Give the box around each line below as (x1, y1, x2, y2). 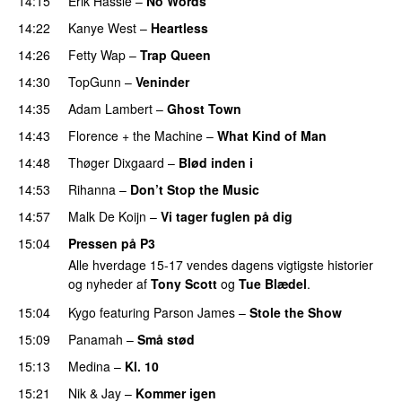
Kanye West (68, 18, 136, 37)
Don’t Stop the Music (130, 179, 259, 198)
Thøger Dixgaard (68, 153, 164, 171)
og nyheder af (68, 275, 151, 293)
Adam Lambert (68, 99, 153, 118)
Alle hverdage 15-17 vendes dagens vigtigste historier (68, 256, 373, 275)
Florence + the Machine (68, 126, 203, 144)
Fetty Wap (68, 45, 126, 64)
